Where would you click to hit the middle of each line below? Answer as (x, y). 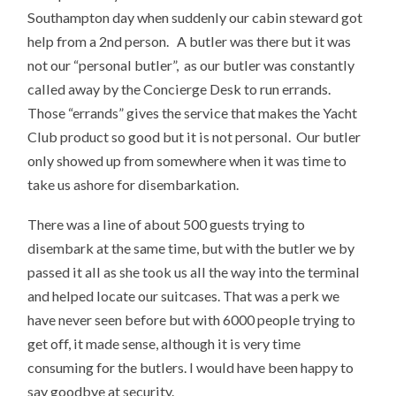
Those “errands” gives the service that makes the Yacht (193, 113)
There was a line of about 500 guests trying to (167, 225)
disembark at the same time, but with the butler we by (191, 248)
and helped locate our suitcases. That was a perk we (184, 296)
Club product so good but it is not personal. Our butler (194, 137)
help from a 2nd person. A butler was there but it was (190, 42)
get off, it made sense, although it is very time (164, 344)
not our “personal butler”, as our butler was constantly (191, 65)
